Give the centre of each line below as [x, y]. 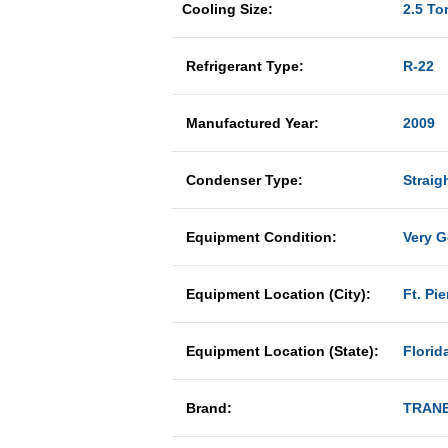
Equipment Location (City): [276, 294]
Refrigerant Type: [245, 66]
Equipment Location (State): [280, 351]
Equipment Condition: [261, 237]
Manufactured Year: [252, 123]
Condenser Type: [244, 180]
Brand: [207, 408]
